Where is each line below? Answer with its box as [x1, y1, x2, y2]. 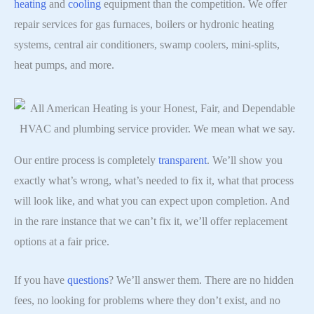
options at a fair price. [14, 235, 109, 248]
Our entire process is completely [14, 154, 158, 167]
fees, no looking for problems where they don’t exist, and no [14, 294, 280, 306]
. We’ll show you [207, 154, 282, 167]
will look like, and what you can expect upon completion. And [14, 195, 289, 207]
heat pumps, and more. [14, 58, 114, 71]
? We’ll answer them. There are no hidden [109, 273, 294, 286]
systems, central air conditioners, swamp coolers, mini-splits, [14, 38, 280, 50]
